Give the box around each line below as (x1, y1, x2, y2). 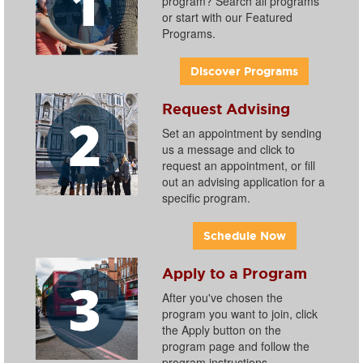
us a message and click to (161, 140, 295, 157)
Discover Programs (190, 64, 299, 78)
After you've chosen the (161, 288, 283, 305)
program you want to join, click (161, 305, 318, 322)
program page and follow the (161, 337, 310, 354)
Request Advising (161, 100, 290, 117)
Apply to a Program (161, 264, 307, 281)
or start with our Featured (161, 8, 293, 25)
